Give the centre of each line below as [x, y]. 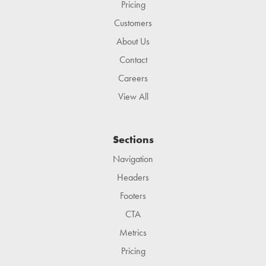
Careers [133, 78]
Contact [133, 60]
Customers [133, 23]
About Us [133, 42]
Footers [133, 196]
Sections [133, 140]
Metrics [133, 233]
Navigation [133, 159]
